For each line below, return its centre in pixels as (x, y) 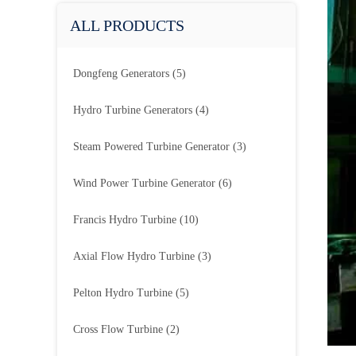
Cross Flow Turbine (118, 329)
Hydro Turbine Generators (133, 110)
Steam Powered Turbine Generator (151, 147)
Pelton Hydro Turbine (123, 293)
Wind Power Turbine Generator (144, 183)
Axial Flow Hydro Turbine (134, 256)
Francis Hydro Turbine (125, 220)
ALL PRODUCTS (127, 25)
